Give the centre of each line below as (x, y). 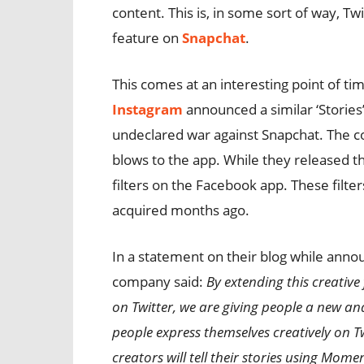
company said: (159, 282)
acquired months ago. (181, 210)
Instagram (147, 109)
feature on (147, 38)
